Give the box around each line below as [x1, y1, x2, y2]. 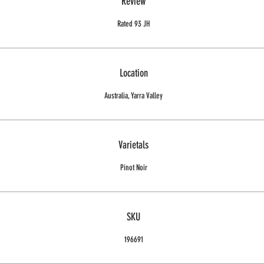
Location [119, 67, 148, 80]
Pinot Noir [120, 163, 147, 173]
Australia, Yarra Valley [104, 91, 163, 101]
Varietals [118, 138, 148, 151]
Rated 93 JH [117, 19, 150, 29]
